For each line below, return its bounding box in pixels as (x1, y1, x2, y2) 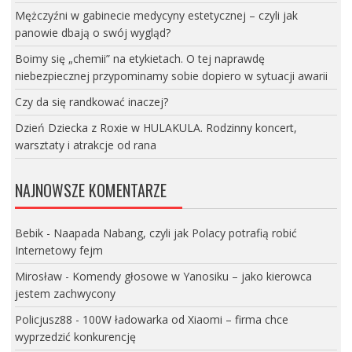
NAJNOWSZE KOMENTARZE (14, 178, 167, 203)
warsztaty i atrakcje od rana (14, 137, 156, 152)
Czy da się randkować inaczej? (14, 93, 168, 109)
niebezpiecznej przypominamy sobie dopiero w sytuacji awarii (14, 68, 328, 83)
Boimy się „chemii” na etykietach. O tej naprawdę (14, 50, 265, 66)
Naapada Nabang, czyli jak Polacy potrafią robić (53, 225, 297, 241)
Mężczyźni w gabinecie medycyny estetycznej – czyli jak (14, 7, 298, 23)
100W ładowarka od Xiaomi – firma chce (82, 312, 288, 328)
